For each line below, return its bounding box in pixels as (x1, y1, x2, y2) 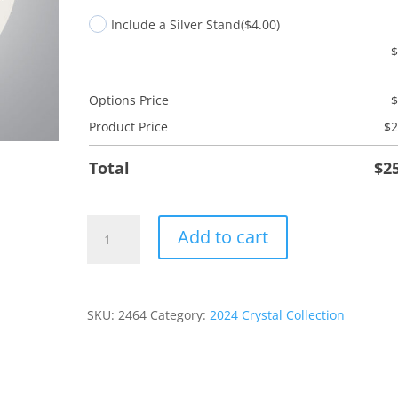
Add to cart (178, 225, 269, 249)
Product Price (89, 118, 169, 135)
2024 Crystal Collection (210, 306, 346, 323)
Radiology (86, 236, 145, 253)
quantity (86, 277, 137, 294)
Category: (150, 306, 211, 323)
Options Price (89, 92, 170, 108)
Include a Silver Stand (111, 15, 242, 33)
